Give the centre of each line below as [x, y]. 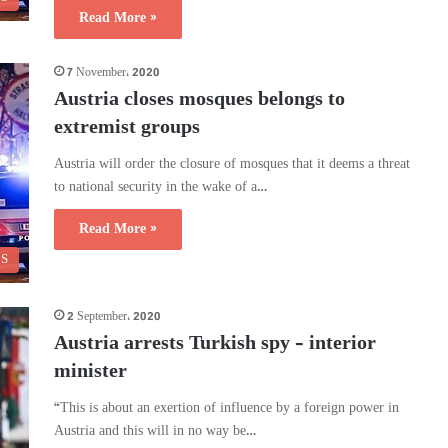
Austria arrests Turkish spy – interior [215, 344]
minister [90, 372]
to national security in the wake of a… [160, 187]
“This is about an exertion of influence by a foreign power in [226, 408]
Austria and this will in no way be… [155, 431]
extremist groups [127, 128]
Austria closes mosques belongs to [199, 100]
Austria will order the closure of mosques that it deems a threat [232, 164]
